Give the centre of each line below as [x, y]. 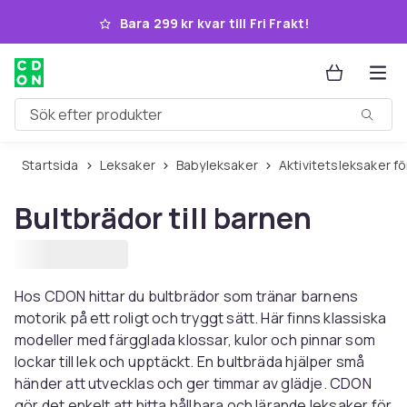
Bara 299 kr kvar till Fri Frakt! [214, 23]
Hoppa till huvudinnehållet [133, 21]
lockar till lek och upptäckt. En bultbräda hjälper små [190, 362]
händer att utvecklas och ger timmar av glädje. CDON [193, 383]
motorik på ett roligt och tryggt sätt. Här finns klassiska [201, 318]
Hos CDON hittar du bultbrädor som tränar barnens [187, 296]
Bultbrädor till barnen [163, 218]
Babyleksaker [221, 165]
